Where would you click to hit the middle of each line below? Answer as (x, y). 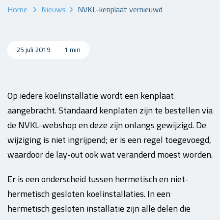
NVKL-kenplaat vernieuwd (120, 9)
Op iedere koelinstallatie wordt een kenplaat (91, 96)
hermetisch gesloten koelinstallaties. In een (89, 194)
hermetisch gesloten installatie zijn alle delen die (99, 208)
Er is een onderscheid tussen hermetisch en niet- (98, 179)
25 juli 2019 (34, 49)
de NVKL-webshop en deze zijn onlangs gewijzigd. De (107, 125)
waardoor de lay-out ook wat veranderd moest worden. (110, 154)
